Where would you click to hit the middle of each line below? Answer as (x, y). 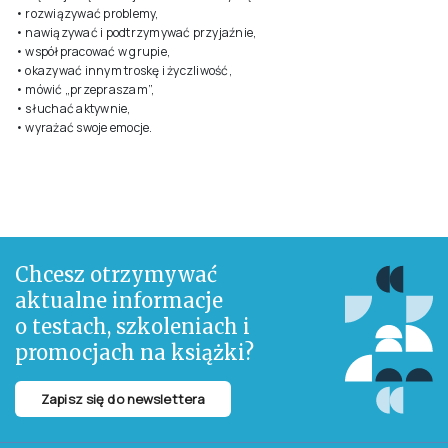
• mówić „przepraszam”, (85, 89)
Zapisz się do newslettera (123, 398)
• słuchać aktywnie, (73, 108)
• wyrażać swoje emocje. (84, 127)
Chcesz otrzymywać (116, 274)
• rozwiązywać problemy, (87, 13)
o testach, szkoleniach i (132, 326)
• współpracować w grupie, (92, 51)
